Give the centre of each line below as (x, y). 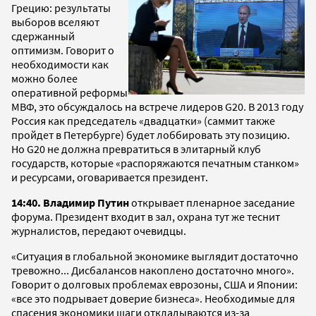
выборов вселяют (55, 22)
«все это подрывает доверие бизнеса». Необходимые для (153, 298)
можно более (44, 78)
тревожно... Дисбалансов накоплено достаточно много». (153, 270)
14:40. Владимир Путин (71, 202)
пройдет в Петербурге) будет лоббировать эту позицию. (151, 134)
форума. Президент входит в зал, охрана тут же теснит (146, 216)
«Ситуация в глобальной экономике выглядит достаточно (155, 256)
